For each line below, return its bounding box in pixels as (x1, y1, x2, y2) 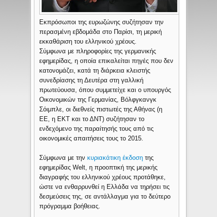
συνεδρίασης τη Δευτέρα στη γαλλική (39, 77, 144, 84)
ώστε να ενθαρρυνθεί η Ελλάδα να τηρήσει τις (39, 183, 170, 191)
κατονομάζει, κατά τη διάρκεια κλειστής (39, 67, 151, 75)
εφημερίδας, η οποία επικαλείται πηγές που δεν (39, 57, 174, 65)
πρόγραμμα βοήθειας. (39, 202, 101, 210)
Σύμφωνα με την (39, 154, 88, 162)
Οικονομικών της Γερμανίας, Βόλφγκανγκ (39, 96, 157, 104)
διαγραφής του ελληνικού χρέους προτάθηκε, (39, 173, 166, 181)
